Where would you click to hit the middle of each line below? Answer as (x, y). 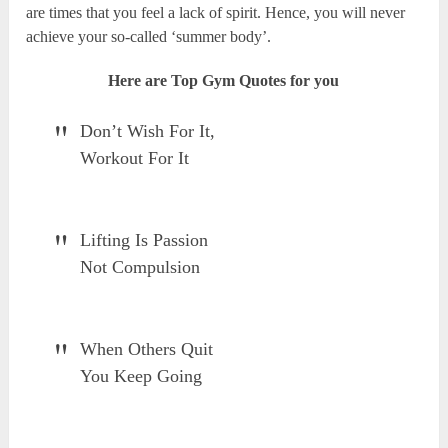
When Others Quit (147, 349)
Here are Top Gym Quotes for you (224, 81)
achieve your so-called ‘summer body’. (149, 37)
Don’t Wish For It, (148, 131)
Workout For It (135, 158)
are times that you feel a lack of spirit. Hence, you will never (216, 13)
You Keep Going (141, 376)
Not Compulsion (140, 267)
